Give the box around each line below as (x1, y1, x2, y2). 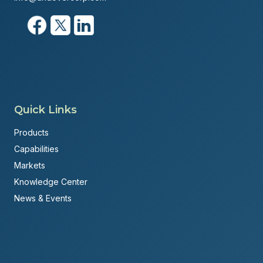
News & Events (14, 193, 72, 204)
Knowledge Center (14, 177, 87, 187)
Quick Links (14, 103, 77, 117)
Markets (14, 160, 45, 171)
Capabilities (14, 144, 59, 154)
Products (14, 127, 49, 138)
